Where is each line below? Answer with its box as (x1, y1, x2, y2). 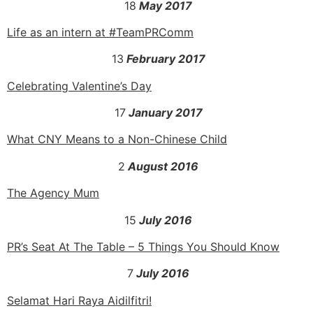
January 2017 (125, 105, 203, 120)
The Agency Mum (7, 186, 99, 201)
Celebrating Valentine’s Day (7, 78, 152, 93)
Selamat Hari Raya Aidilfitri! (7, 293, 152, 307)
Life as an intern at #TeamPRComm (7, 24, 194, 39)
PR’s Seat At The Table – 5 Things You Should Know (7, 240, 279, 254)
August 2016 (125, 159, 198, 173)
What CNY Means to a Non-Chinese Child (7, 132, 227, 147)
